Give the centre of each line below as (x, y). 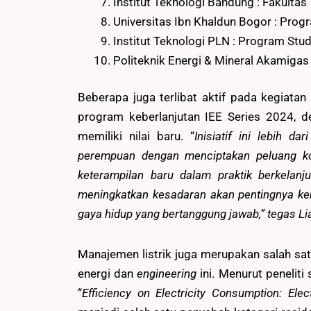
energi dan (108, 273)
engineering (169, 273)
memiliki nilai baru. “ (136, 136)
